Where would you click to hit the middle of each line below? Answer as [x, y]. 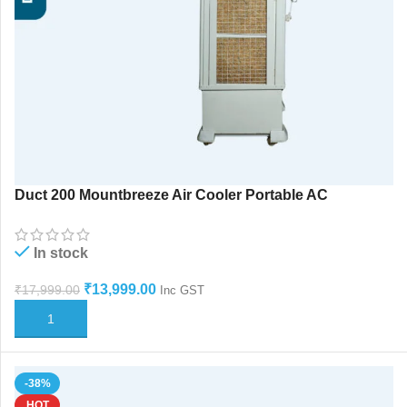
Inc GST [182, 291]
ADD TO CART [65, 319]
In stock [61, 253]
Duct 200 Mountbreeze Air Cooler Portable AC [171, 194]
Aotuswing [52, 214]
